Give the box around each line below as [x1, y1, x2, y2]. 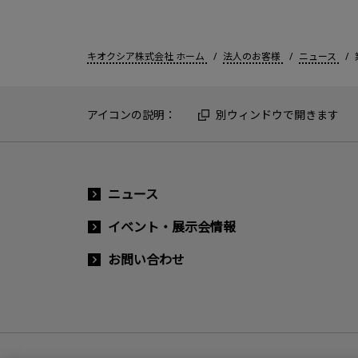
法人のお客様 [223, 49, 280, 63]
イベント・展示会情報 [108, 218, 236, 237]
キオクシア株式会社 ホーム [87, 49, 205, 63]
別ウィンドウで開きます [216, 106, 339, 122]
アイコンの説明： [87, 106, 176, 122]
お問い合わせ [108, 250, 185, 268]
